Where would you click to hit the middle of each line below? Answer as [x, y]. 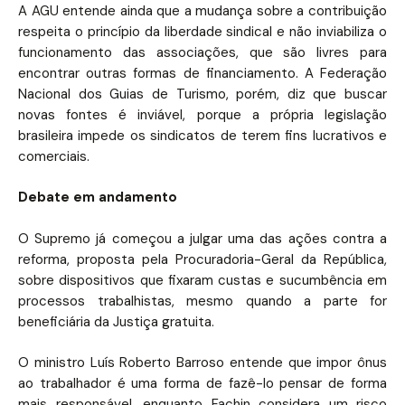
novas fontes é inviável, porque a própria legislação [202, 114]
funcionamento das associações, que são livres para [202, 52]
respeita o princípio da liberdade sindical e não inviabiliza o [202, 31]
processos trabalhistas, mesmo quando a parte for [202, 301]
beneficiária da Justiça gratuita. [118, 321]
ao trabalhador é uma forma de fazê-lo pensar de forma [202, 383]
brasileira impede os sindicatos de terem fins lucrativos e [202, 135]
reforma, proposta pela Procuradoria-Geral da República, [202, 259]
